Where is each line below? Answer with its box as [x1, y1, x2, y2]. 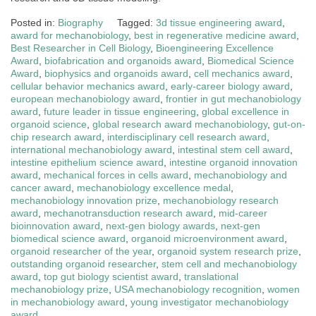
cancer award [11, 181, 71, 193]
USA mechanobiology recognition [114, 283, 262, 295]
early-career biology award [171, 80, 290, 92]
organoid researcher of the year [11, 245, 152, 257]
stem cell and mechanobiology [162, 257, 297, 269]
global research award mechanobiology [92, 118, 267, 130]
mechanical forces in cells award [44, 169, 188, 181]
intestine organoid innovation [169, 156, 298, 168]
